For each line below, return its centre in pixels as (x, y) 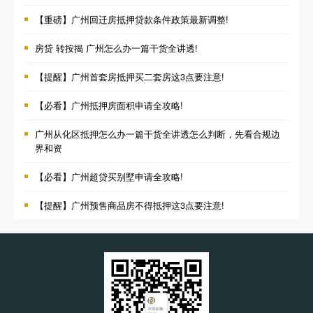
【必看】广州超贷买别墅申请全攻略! (109, 177)
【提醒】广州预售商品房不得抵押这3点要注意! (130, 205)
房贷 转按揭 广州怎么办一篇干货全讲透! (116, 48)
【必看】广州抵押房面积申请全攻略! (109, 105)
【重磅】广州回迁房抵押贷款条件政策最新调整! (132, 20)
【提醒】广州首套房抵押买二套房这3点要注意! (130, 77)
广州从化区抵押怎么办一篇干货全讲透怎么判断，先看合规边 (158, 134)
